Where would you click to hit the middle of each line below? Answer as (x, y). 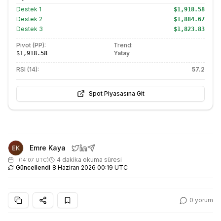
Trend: (123, 45)
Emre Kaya (48, 148)
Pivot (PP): (31, 45)
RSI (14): (28, 69)
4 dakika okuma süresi (89, 160)
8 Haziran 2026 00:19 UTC (90, 167)
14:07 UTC (34, 160)
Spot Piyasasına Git (116, 93)
